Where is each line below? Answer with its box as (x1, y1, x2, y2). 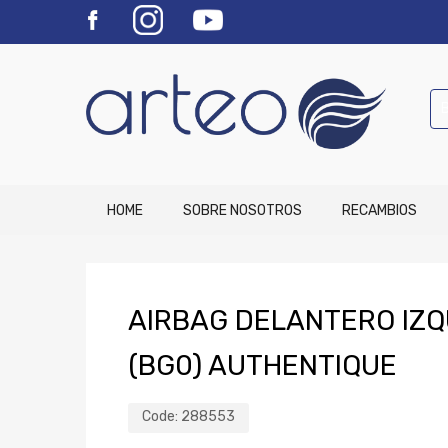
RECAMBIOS (342, 202, 417, 220)
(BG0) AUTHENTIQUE (128, 349, 397, 383)
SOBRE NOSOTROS (183, 202, 302, 220)
